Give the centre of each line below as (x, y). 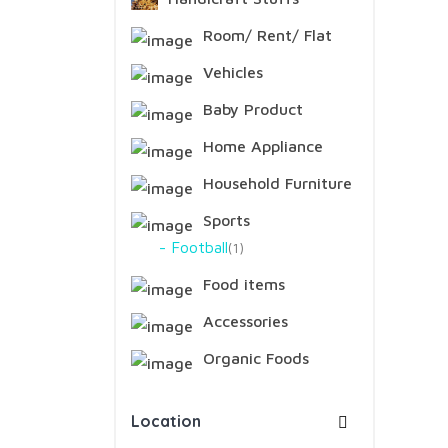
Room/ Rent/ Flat (265, 35)
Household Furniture (275, 183)
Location (166, 421)
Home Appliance (260, 146)
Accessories (243, 321)
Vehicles (230, 72)
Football (199, 247)
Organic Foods (253, 358)
